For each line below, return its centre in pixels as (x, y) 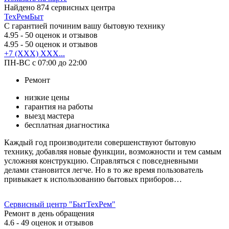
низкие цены (47, 97)
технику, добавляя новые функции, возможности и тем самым (113, 151)
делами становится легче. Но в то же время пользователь (104, 170)
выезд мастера (49, 116)
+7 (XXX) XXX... (35, 53)
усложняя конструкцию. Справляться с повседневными (101, 161)
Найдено (20, 7)
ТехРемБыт (24, 16)
